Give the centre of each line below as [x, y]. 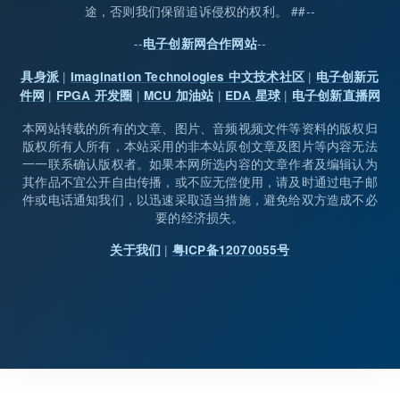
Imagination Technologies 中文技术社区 [187, 76]
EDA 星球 [253, 95]
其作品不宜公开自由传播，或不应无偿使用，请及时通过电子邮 [200, 181]
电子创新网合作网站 [200, 43]
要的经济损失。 [200, 217]
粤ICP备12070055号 [231, 249]
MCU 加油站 [179, 95]
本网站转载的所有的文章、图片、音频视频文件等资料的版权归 [200, 127]
